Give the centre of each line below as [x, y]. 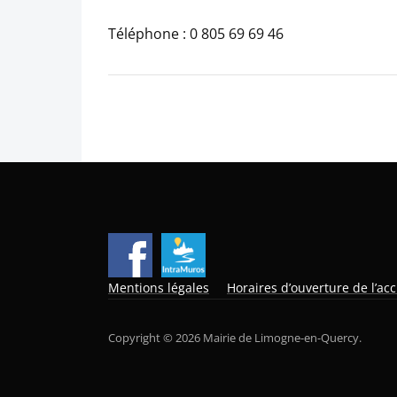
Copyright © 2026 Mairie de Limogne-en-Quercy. [235, 337]
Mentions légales [159, 287]
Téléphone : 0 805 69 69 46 [196, 33]
